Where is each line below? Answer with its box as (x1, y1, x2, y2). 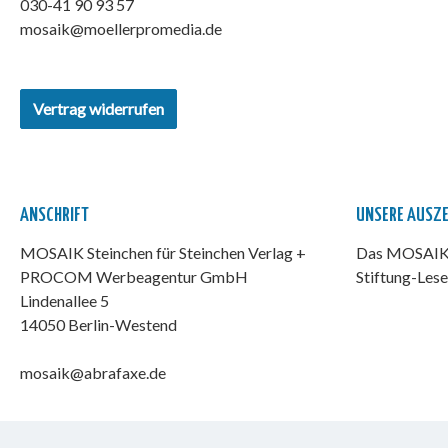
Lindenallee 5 (20, 291, 109, 310)
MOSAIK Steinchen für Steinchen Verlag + (20, 243, 306, 262)
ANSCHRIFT (20, 206, 89, 225)
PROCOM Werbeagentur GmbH (20, 267, 248, 286)
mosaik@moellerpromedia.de (20, 19, 222, 38)
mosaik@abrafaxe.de (20, 363, 166, 382)
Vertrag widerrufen (33, 99, 164, 118)
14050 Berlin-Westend (20, 315, 177, 334)
